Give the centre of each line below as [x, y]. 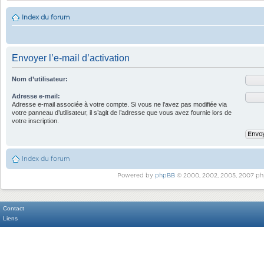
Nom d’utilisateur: [40, 79]
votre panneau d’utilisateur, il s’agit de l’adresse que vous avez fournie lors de [122, 113]
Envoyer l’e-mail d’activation [71, 58]
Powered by [136, 176]
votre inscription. [35, 121]
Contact [14, 209]
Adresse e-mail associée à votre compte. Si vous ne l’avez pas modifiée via [119, 104]
